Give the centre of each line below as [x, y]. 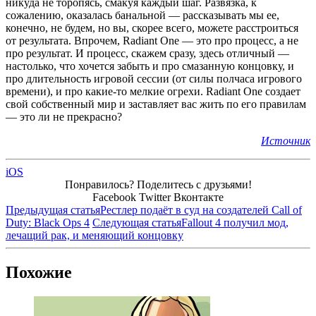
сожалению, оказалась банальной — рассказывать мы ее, [142, 16]
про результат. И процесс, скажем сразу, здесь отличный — [147, 54]
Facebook [114, 197]
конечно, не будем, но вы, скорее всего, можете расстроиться [152, 28]
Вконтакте [199, 197]
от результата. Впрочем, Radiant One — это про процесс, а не [152, 41]
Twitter [155, 197]
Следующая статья [137, 223]
